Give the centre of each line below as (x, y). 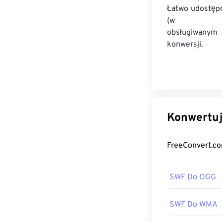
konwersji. (185, 45)
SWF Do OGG (193, 177)
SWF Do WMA (194, 205)
